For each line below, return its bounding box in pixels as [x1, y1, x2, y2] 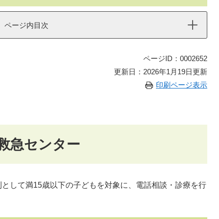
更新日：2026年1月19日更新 [114, 67, 207, 76]
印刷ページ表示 [156, 81, 207, 89]
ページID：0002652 [143, 54, 207, 63]
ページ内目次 [4, 21, 48, 29]
